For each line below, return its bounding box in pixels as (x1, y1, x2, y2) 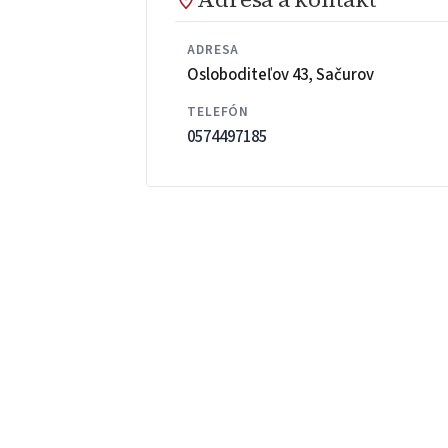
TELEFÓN (187, 102, 250, 122)
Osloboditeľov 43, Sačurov (187, 62, 375, 87)
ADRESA (187, 40, 240, 60)
